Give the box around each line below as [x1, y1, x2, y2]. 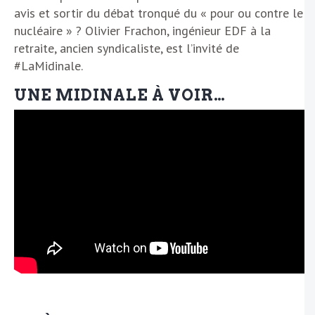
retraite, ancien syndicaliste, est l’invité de [14, 39, 239, 56]
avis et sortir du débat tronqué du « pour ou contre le [14, 4, 303, 21]
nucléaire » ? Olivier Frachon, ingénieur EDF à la [14, 22, 271, 39]
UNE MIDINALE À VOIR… [14, 85, 226, 104]
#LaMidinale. [14, 57, 83, 74]
